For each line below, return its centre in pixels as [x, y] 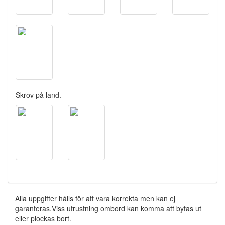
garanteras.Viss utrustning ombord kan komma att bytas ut [108, 208]
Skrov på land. [38, 95]
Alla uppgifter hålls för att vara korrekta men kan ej [95, 198]
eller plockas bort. [43, 218]
